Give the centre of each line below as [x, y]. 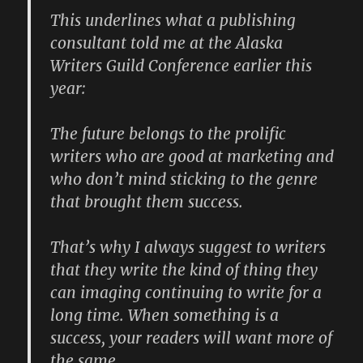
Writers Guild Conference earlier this [181, 66]
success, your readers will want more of [192, 338]
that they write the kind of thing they [184, 270]
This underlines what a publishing [173, 21]
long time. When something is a [165, 316]
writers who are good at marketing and [192, 157]
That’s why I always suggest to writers [188, 248]
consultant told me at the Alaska [167, 43]
